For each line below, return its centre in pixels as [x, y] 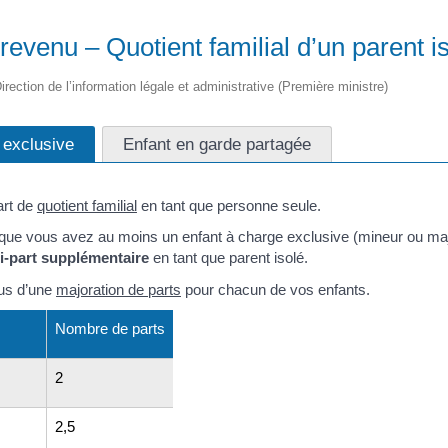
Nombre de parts [110, 328]
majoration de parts [118, 289]
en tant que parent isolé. [228, 257]
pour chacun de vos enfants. [275, 289]
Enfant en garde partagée [217, 143]
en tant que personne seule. [229, 205]
